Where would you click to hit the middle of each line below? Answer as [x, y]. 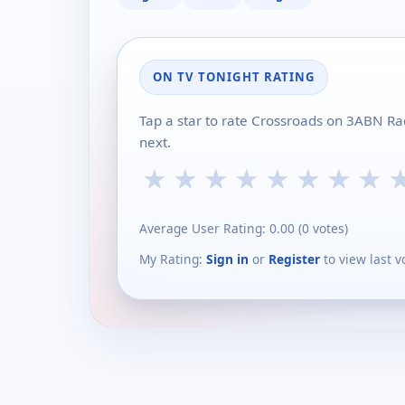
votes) [329, 228]
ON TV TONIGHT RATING [234, 77]
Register [294, 259]
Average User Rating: [204, 228]
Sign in [227, 259]
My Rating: [173, 259]
